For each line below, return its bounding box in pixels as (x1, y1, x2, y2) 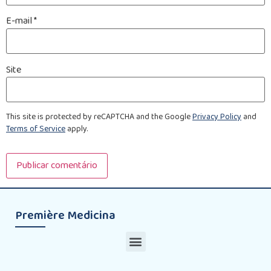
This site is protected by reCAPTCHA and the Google (6, 109, 192, 124)
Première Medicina (15, 205, 116, 226)
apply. (65, 122, 88, 136)
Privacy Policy (192, 109, 241, 124)
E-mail (6, 13, 34, 30)
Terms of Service (6, 122, 65, 136)
